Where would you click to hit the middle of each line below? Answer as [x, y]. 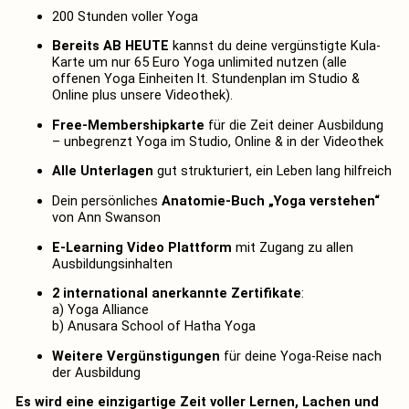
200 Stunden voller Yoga [125, 16]
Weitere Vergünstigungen [136, 356]
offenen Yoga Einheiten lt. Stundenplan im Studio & [205, 79]
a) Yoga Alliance [100, 310]
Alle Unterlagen [102, 171]
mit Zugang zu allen [292, 247]
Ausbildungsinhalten [112, 263]
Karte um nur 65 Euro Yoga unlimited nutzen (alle [199, 63]
